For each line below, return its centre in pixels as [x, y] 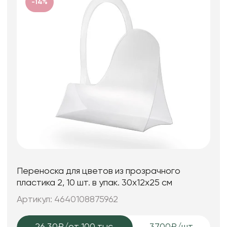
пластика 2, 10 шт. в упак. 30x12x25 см [95, 183]
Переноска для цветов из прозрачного [99, 172]
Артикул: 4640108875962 [68, 199]
